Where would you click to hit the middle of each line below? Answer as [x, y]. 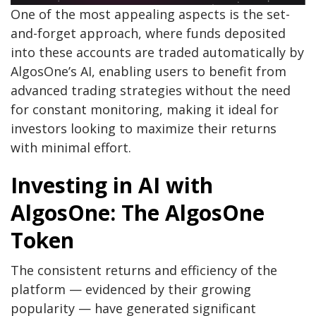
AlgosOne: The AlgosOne [138, 213]
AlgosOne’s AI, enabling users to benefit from [148, 72]
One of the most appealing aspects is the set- [150, 14]
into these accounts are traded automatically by [157, 53]
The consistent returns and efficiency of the [144, 271]
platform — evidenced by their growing [131, 290]
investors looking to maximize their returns [144, 129]
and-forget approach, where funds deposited [148, 34]
